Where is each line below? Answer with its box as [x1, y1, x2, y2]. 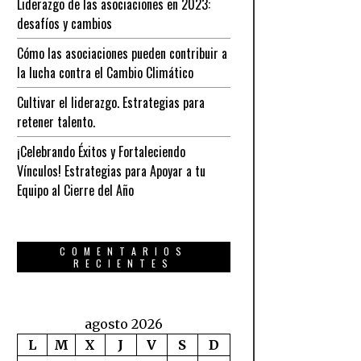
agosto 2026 [84, 316, 163, 332]
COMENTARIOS [59, 244, 188, 258]
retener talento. [16, 112, 95, 131]
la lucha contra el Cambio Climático [16, 63, 193, 82]
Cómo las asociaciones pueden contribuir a [16, 44, 227, 63]
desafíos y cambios [16, 14, 112, 33]
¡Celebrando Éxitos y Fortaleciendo [16, 142, 185, 161]
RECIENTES [73, 256, 174, 270]
